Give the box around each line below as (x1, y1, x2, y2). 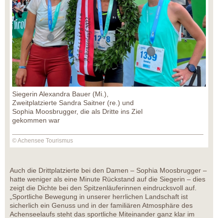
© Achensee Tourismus (12, 137, 73, 145)
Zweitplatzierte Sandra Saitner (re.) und (12, 99, 134, 107)
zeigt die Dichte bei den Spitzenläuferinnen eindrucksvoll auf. (10, 184, 197, 192)
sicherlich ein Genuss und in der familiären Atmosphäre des (10, 201, 193, 210)
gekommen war (12, 116, 60, 125)
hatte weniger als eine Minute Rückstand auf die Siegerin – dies (10, 175, 205, 183)
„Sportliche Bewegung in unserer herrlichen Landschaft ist (10, 193, 188, 201)
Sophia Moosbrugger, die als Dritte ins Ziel (12, 108, 143, 116)
